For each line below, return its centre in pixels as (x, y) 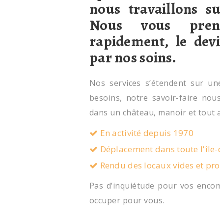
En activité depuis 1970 (146, 133)
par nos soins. (133, 57)
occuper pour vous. (127, 200)
